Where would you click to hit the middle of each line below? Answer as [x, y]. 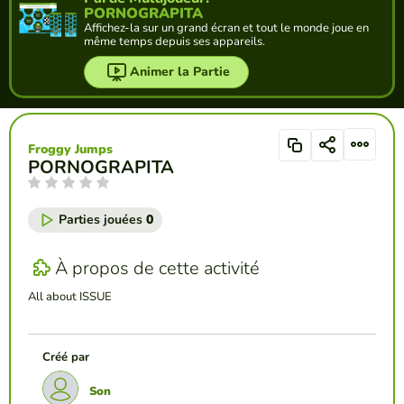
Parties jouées [102, 220]
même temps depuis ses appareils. [174, 42]
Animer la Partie [180, 72]
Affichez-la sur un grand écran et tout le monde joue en [226, 28]
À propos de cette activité [157, 268]
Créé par [66, 358]
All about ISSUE [70, 297]
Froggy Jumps [70, 150]
